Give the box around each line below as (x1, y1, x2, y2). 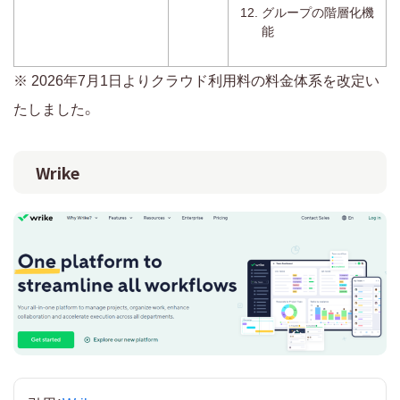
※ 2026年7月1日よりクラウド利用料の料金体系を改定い (13, 72, 379, 88)
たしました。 (13, 101, 96, 117)
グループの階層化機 (262, 4, 374, 20)
